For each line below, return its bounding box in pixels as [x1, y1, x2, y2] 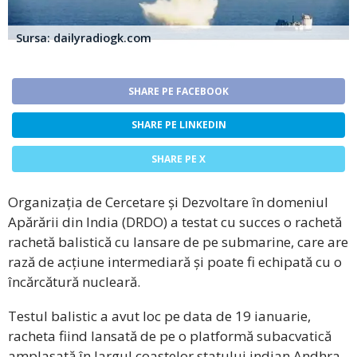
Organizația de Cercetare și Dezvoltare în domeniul [8, 193, 328, 212]
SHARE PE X [151, 152, 206, 167]
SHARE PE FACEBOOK [128, 84, 229, 98]
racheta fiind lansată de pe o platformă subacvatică [8, 327, 331, 346]
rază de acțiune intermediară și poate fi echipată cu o [8, 253, 342, 272]
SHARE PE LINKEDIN [131, 118, 226, 132]
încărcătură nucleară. [8, 273, 140, 292]
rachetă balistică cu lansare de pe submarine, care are [8, 233, 348, 252]
